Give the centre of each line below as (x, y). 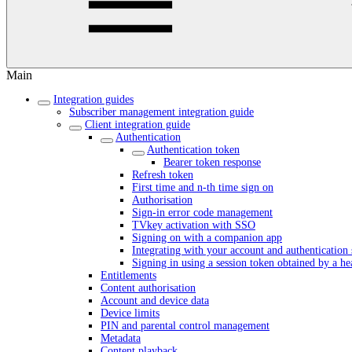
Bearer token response (212, 162)
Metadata (121, 338)
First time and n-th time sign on (203, 187)
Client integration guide (137, 125)
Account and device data (155, 301)
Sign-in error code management (202, 213)
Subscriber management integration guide (161, 112)
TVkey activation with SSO (194, 225)
